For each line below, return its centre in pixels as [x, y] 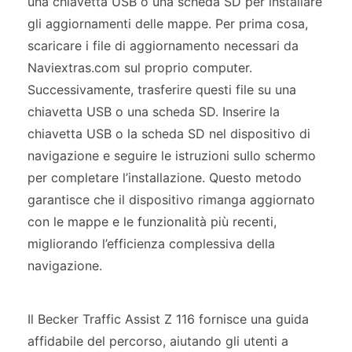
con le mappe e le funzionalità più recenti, [152, 221]
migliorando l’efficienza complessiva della [151, 243]
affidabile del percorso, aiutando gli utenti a [158, 341]
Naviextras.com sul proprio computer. [140, 67]
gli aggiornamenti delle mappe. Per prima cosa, [168, 23]
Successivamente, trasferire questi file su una [162, 89]
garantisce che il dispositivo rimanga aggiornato [171, 199]
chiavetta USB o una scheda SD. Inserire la [154, 111]
